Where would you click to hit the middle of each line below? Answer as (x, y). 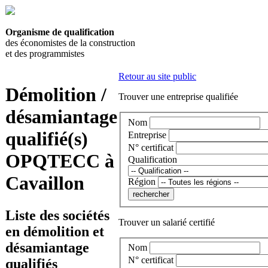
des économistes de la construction (70, 43)
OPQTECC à (60, 161)
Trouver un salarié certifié (167, 222)
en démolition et (55, 231)
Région (142, 181)
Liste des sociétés (57, 215)
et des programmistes (45, 54)
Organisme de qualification (60, 32)
